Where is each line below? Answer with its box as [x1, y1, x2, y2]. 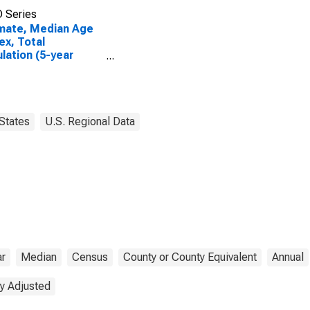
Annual [272, 250, 304, 264]
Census [72, 250, 108, 264]
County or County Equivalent [123, 250, 257, 264]
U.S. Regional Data [45, 115, 135, 128]
